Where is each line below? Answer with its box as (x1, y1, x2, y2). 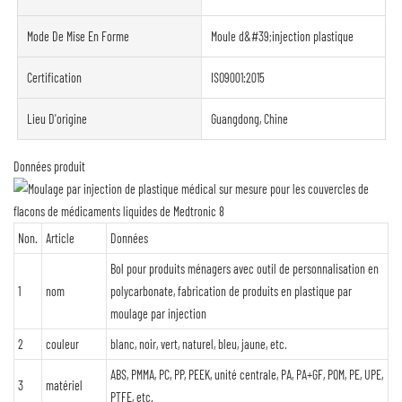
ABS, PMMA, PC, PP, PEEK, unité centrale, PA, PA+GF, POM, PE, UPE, (110, 367, 383, 383)
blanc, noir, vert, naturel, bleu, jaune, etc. (110, 336, 287, 353)
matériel (46, 378, 83, 394)
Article (46, 231, 74, 247)
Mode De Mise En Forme (27, 29, 130, 45)
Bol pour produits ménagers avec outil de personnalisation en (110, 261, 379, 277)
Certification (27, 70, 83, 86)
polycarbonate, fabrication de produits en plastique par (110, 284, 352, 300)
